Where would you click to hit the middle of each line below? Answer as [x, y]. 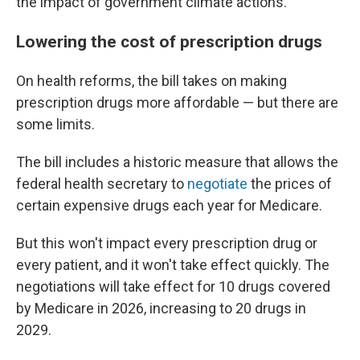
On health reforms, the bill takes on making [151, 81]
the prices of [290, 184]
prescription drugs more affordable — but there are [177, 103]
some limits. [55, 125]
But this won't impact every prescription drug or [167, 243]
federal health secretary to [102, 184]
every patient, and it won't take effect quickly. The [173, 265]
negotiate [217, 184]
